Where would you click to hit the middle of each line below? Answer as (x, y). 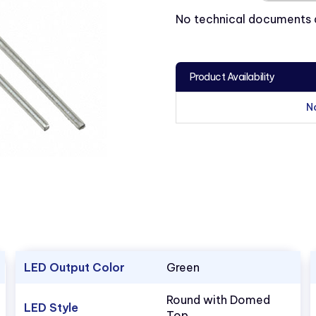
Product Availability (232, 77)
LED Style (51, 308)
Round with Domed (218, 300)
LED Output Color (74, 267)
